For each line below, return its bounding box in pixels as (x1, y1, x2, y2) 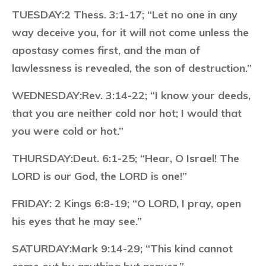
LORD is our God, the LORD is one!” (12, 169, 187, 183)
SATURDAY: (12, 242, 72, 255)
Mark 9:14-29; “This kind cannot (72, 242, 233, 255)
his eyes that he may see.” (12, 214, 142, 228)
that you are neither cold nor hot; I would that (12, 106, 242, 120)
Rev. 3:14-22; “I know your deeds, (82, 88, 251, 102)
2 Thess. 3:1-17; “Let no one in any (64, 8, 237, 21)
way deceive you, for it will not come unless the (12, 26, 249, 39)
